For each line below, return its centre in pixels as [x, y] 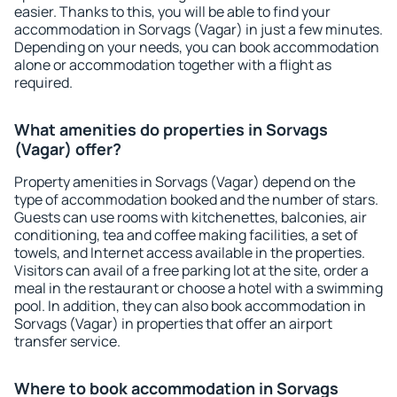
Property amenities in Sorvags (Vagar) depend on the [185, 182]
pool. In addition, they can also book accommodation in [190, 306]
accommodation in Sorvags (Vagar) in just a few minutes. [198, 29]
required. [43, 82]
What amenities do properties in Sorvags [171, 129]
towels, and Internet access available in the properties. [190, 253]
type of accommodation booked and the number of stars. [196, 199]
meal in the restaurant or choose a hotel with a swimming [198, 288]
